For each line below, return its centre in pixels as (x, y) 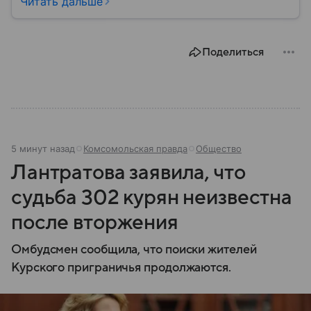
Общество (219, 148)
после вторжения (95, 222)
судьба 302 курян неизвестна (152, 197)
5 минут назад (43, 148)
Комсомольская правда (135, 148)
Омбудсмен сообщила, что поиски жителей (134, 249)
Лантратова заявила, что (128, 172)
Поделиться (233, 52)
